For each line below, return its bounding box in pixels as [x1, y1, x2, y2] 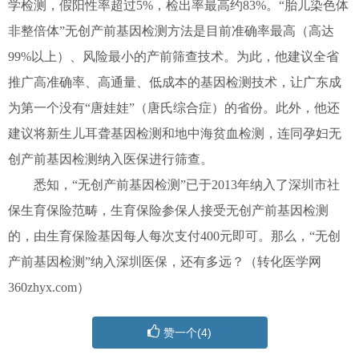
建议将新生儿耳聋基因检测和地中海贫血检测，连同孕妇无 [8, 126, 341, 140]
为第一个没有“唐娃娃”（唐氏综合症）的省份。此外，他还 [8, 100, 340, 115]
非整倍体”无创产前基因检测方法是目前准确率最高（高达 [8, 23, 334, 38]
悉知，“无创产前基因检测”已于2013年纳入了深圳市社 [8, 177, 340, 192]
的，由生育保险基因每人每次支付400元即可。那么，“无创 [8, 228, 341, 243]
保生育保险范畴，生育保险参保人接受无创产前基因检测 [8, 203, 329, 217]
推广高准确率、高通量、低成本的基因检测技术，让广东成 [8, 75, 341, 89]
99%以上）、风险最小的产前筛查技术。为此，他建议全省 [8, 49, 339, 63]
